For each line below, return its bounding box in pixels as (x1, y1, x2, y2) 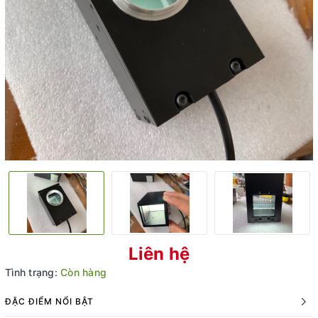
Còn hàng (60, 266, 106, 278)
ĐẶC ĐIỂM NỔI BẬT (5, 296, 94, 307)
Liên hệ (128, 243, 190, 264)
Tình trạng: (5, 266, 57, 278)
